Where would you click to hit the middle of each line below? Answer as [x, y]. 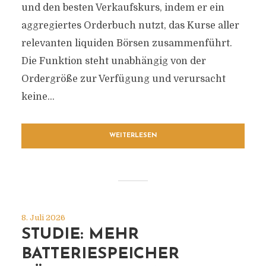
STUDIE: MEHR [80, 235]
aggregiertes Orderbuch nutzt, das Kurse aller [130, 26]
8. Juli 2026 [43, 218]
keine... [38, 97]
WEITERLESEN [133, 136]
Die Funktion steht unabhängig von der [113, 61]
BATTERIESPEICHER [100, 254]
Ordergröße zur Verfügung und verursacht [123, 79]
